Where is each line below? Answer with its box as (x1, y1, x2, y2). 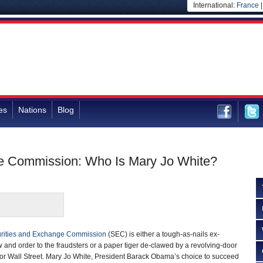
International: (193, 1, 237, 9)
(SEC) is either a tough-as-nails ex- (106, 230, 220, 238)
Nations (18, 105, 46, 114)
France (237, 1, 259, 9)
